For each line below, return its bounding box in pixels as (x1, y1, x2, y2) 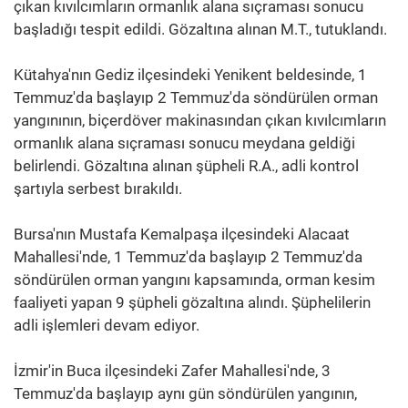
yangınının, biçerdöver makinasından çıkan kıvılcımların (14, 110, 386, 129)
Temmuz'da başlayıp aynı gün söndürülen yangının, (14, 383, 357, 403)
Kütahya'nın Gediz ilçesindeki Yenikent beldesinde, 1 (14, 65, 367, 84)
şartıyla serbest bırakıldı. (14, 178, 182, 198)
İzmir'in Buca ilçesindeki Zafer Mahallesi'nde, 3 (14, 361, 331, 380)
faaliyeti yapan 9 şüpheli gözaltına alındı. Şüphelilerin (14, 292, 371, 311)
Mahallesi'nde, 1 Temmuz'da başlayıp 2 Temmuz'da (14, 247, 362, 266)
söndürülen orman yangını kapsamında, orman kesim (14, 270, 375, 289)
